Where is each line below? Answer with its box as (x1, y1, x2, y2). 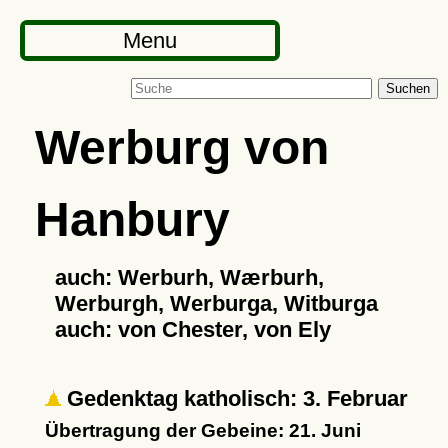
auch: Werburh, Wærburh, (54, 265, 324, 290)
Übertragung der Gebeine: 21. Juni (44, 420, 361, 441)
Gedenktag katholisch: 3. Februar (60, 386, 408, 411)
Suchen (386, 81, 430, 96)
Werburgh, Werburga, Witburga (54, 291, 378, 316)
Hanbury (34, 192, 230, 246)
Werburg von (34, 120, 329, 174)
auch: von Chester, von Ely (54, 317, 331, 342)
